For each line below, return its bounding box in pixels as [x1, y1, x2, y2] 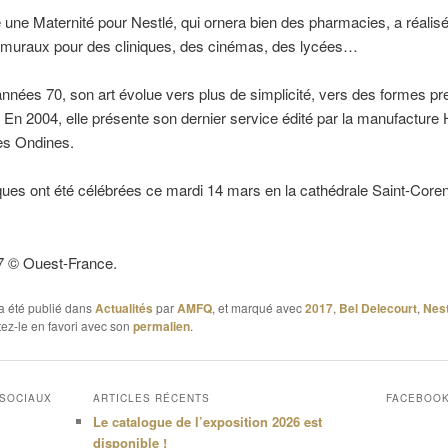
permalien [132, 317, 190, 336]
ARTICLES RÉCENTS [92, 390, 210, 405]
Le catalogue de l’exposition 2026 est [92, 411, 322, 431]
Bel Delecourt [338, 299, 417, 318]
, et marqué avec [211, 299, 305, 317]
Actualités [94, 299, 153, 318]
